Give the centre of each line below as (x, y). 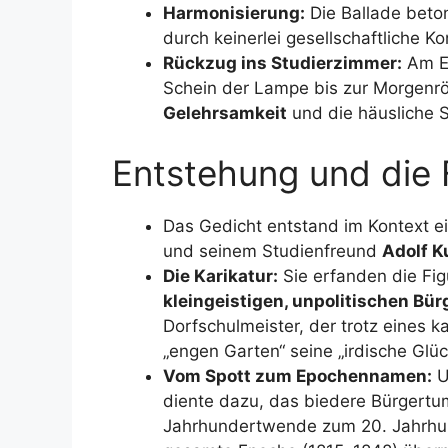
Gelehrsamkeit (225, 113)
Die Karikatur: (220, 275)
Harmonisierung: (234, 13)
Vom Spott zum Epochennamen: (297, 375)
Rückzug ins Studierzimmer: (282, 63)
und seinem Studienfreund (272, 250)
